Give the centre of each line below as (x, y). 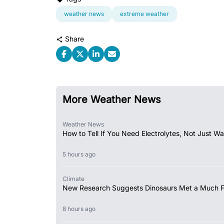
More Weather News (112, 99)
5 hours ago (81, 154)
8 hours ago (81, 208)
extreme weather (144, 13)
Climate (73, 178)
